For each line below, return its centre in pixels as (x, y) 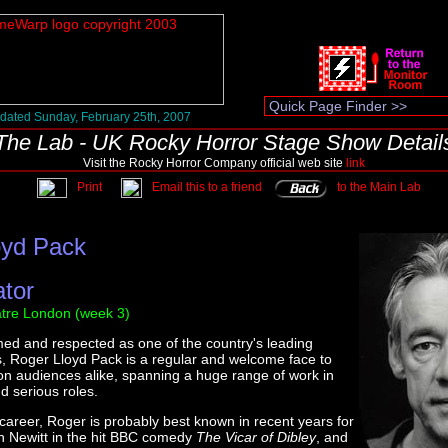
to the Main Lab (377, 187)
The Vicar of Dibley (256, 437)
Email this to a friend (207, 187)
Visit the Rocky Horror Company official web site (214, 163)
